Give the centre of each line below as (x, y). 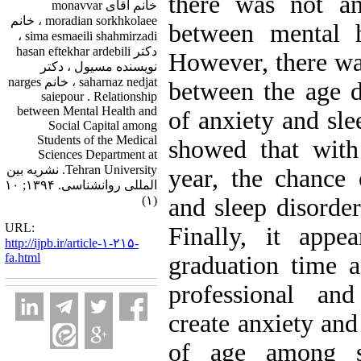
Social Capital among (103, 125)
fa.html (23, 257)
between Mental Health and (87, 111)
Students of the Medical (97, 140)
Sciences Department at (98, 154)
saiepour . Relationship (99, 96)
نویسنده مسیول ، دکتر (99, 66)
